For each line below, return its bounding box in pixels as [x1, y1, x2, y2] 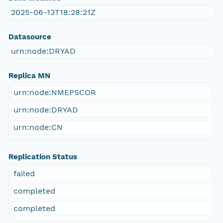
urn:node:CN [13, 122, 63, 132]
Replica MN [8, 71, 50, 81]
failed [13, 169, 35, 179]
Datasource [8, 32, 51, 42]
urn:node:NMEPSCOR [13, 88, 96, 98]
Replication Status [8, 152, 77, 162]
